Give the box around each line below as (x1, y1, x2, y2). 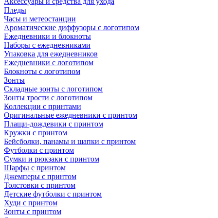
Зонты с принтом (4, 207, 61, 216)
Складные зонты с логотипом (4, 85, 103, 93)
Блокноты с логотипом (4, 67, 80, 75)
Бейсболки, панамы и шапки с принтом (4, 137, 136, 145)
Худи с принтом (4, 199, 57, 207)
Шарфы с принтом (4, 163, 66, 172)
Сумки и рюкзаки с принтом (4, 155, 99, 163)
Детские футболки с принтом (4, 190, 102, 198)
